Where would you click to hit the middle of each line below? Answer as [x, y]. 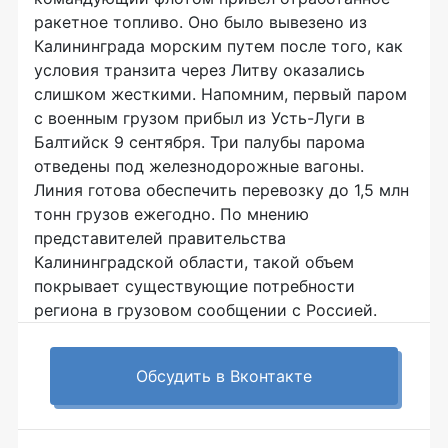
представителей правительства [160, 238]
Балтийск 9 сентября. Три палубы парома [199, 142]
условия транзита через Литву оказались [199, 70]
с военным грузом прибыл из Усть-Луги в [199, 118]
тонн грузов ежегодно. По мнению [171, 214]
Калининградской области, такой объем [194, 262]
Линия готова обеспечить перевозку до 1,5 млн [221, 190]
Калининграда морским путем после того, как [218, 46]
